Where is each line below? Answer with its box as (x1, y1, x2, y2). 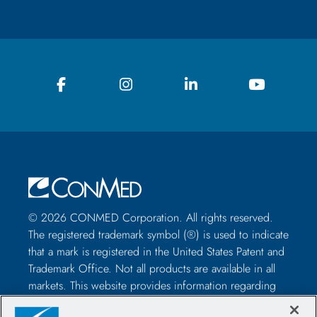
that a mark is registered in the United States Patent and (28, 243, 284, 260)
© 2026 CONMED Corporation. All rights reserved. (28, 209, 273, 226)
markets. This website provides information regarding (28, 277, 276, 294)
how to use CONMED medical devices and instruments (28, 294, 287, 311)
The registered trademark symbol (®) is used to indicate (28, 226, 289, 243)
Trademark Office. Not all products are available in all (28, 260, 275, 277)
